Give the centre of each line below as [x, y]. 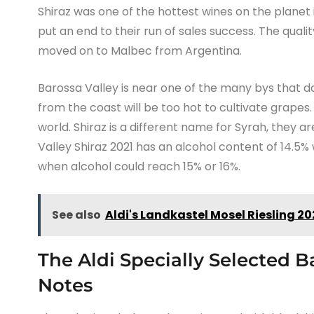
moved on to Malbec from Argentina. [139, 50]
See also [76, 214]
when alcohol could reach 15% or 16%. [139, 166]
